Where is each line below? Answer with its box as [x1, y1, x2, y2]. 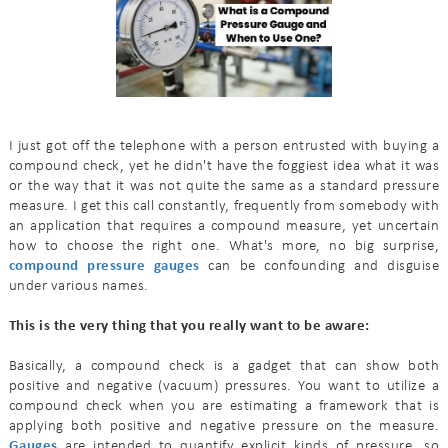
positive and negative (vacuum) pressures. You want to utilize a [8, 378, 440, 394]
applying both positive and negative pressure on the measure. [8, 418, 440, 434]
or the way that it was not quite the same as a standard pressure [8, 178, 440, 194]
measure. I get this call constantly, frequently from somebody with [8, 198, 440, 214]
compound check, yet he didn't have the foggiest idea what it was [8, 158, 440, 174]
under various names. [8, 278, 149, 294]
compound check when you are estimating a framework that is [8, 398, 440, 414]
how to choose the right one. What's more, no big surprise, [8, 238, 440, 254]
